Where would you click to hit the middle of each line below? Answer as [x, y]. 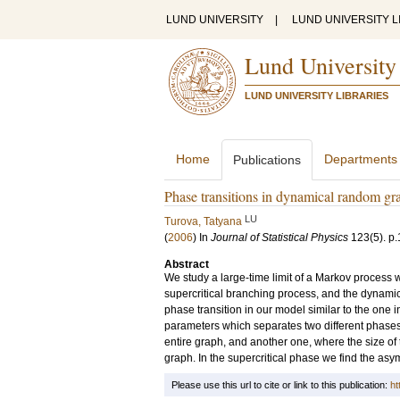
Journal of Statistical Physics [279, 237]
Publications [267, 160]
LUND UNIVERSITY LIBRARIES [317, 96]
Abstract [187, 264]
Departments [361, 159]
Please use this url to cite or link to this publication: [281, 385]
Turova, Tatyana [203, 221]
